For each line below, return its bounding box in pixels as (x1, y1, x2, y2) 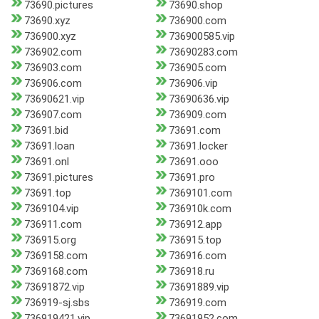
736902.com (24, 46, 82, 59)
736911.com (24, 218, 82, 231)
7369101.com (168, 187, 232, 200)
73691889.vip (168, 281, 229, 294)
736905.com (168, 61, 226, 75)
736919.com (168, 296, 226, 310)
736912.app (168, 218, 222, 231)
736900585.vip (168, 30, 235, 43)
